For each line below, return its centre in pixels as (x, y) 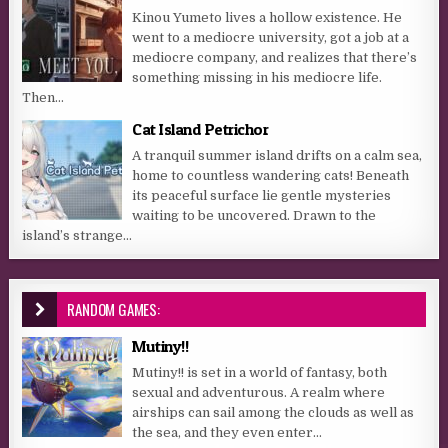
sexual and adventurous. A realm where (259, 393)
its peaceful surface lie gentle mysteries (262, 196)
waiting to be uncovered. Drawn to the (254, 216)
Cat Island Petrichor (200, 129)
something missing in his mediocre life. (257, 78)
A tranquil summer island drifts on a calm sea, (277, 156)
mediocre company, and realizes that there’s (275, 58)
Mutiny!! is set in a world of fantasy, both (260, 373)
